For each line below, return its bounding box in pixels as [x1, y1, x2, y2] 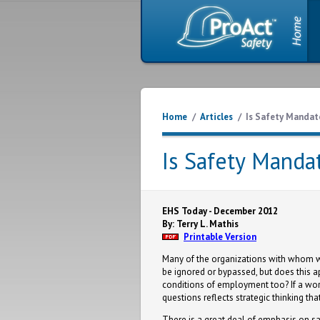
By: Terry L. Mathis [162, 218, 239, 230]
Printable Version [184, 231, 256, 243]
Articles [200, 111, 233, 123]
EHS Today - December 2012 [162, 205, 278, 217]
